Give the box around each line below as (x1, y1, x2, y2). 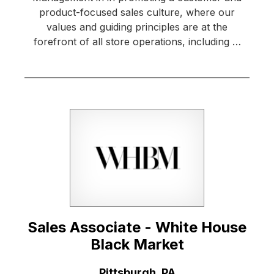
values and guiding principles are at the (46, 21, 228, 34)
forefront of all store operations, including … (33, 35, 241, 48)
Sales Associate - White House (28, 218, 246, 237)
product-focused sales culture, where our (39, 6, 235, 19)
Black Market (90, 235, 184, 254)
